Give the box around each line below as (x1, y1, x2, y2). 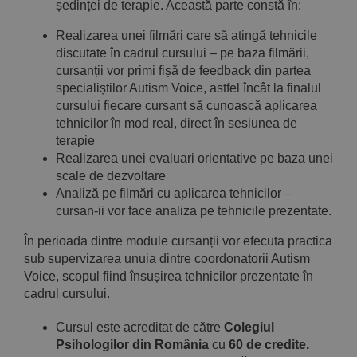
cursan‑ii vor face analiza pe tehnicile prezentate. (56, 203, 331, 218)
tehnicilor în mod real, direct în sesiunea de (56, 116, 297, 130)
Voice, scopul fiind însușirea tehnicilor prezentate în (24, 269, 313, 283)
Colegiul (224, 320, 274, 334)
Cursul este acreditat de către (56, 320, 224, 334)
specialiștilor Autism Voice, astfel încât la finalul (56, 80, 321, 95)
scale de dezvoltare (56, 168, 166, 182)
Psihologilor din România (56, 337, 209, 351)
